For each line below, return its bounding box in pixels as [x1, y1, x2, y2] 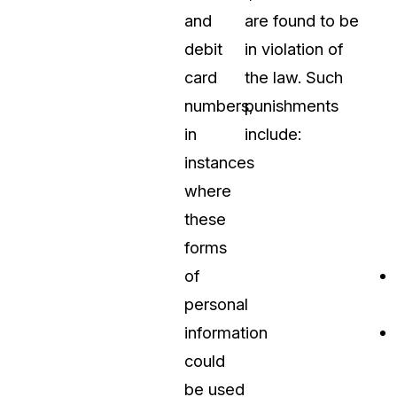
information [184, 323, 268, 343]
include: [245, 124, 301, 144]
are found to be [245, 11, 359, 31]
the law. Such [245, 67, 343, 88]
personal [184, 294, 248, 315]
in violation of [245, 39, 343, 59]
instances [184, 152, 254, 173]
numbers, [184, 96, 253, 116]
